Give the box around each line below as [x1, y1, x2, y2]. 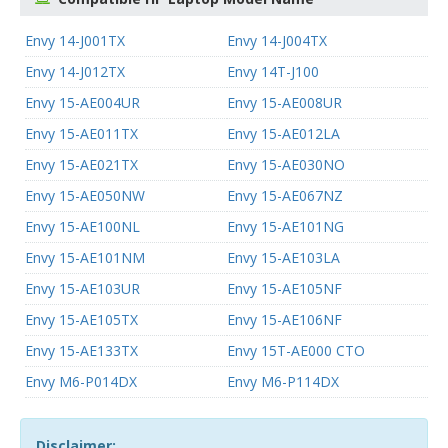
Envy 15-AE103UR [25, 279, 140, 298]
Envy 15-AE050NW [25, 186, 145, 205]
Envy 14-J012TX [25, 62, 125, 81]
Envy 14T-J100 [226, 62, 319, 81]
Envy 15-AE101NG [226, 217, 344, 236]
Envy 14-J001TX [25, 31, 125, 50]
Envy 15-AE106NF [226, 310, 342, 329]
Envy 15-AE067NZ [226, 186, 343, 205]
